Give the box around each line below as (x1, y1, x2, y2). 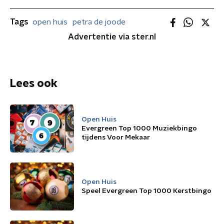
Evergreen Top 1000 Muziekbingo (81, 125, 197, 132)
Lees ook (10, 78, 57, 89)
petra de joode (72, 18, 125, 26)
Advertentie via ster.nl (68, 33, 156, 41)
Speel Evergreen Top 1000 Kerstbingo (81, 187, 211, 194)
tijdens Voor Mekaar (81, 134, 150, 141)
